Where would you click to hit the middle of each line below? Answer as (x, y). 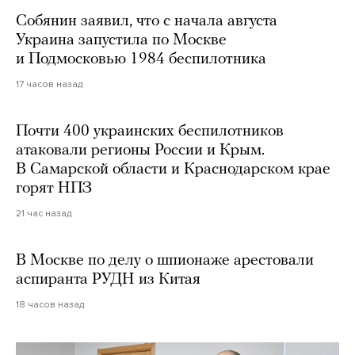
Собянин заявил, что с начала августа (147, 21)
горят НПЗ (54, 188)
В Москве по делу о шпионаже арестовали (165, 260)
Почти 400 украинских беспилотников (150, 131)
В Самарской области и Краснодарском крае (173, 169)
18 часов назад (50, 304)
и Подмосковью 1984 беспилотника (141, 59)
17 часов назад (49, 84)
